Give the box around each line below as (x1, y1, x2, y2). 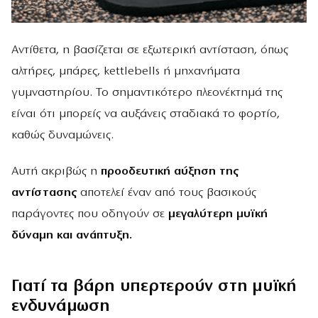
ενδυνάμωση (11, 298, 110, 316)
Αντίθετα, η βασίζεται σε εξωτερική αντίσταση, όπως (11, 43, 288, 56)
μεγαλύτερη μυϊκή (165, 207, 268, 220)
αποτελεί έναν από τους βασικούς (77, 186, 256, 199)
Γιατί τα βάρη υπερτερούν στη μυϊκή (11, 278, 297, 296)
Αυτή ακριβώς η (11, 165, 97, 177)
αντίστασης (11, 186, 77, 199)
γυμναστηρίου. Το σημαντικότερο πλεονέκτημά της (11, 86, 283, 99)
